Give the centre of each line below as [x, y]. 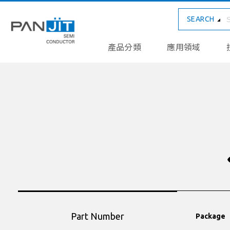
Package [210, 216]
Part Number [97, 216]
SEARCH [201, 19]
